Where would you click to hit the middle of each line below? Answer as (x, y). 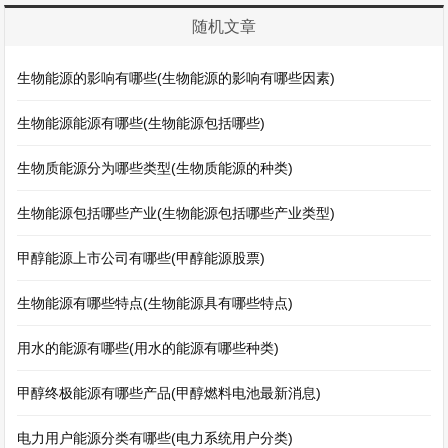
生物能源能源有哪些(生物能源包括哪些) (141, 123)
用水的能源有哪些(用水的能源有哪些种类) (148, 348)
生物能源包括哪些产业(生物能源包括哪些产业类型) (176, 213)
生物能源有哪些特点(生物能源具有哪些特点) (155, 303)
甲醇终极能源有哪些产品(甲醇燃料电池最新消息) (169, 393)
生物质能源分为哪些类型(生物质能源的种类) (155, 168)
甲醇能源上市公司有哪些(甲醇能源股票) (141, 258)
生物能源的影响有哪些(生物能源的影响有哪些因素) (176, 78)
